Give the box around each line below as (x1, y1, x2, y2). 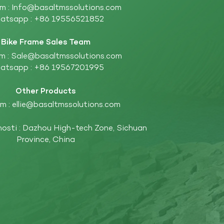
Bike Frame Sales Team (1, 37, 91, 48)
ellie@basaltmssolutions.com (12, 99, 121, 111)
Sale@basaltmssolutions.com (10, 50, 122, 62)
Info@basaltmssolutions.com (11, 2, 121, 13)
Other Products (15, 85, 76, 97)
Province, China (16, 134, 75, 146)
